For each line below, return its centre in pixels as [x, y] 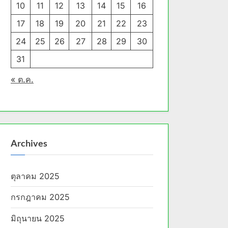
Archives [29, 143]
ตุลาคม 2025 [35, 176]
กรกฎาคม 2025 [40, 197]
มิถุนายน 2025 [38, 219]
